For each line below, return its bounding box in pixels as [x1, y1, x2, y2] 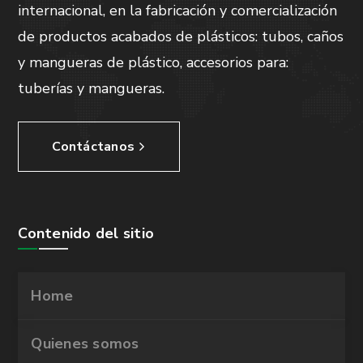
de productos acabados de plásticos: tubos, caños [18, 26, 344, 46]
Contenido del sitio [18, 223, 155, 243]
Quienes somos [31, 333, 139, 353]
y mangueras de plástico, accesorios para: [18, 52, 289, 72]
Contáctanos [52, 137, 135, 156]
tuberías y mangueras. [18, 78, 165, 98]
